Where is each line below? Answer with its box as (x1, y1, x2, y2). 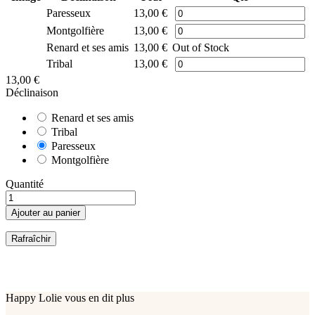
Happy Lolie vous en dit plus (6, 291, 134, 304)
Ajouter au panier (11, 207, 80, 218)
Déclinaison (6, 86, 58, 98)
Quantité (6, 177, 44, 190)
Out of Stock (172, 41, 229, 53)
